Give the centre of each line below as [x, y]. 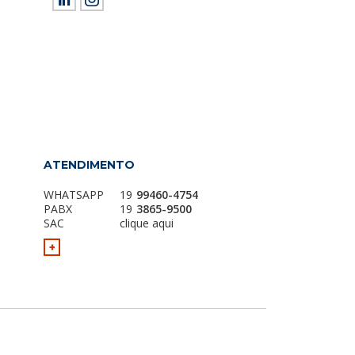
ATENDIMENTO [89, 165]
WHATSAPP [74, 195]
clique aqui [147, 223]
